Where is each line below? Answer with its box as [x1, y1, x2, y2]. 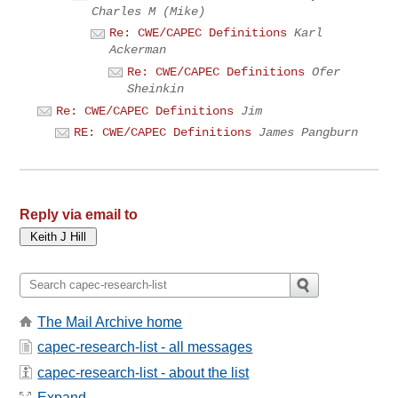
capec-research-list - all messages [37, 339, 253, 355]
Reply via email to [20, 206, 139, 222]
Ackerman [109, 43, 167, 58]
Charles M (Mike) [92, 4, 206, 19]
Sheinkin [127, 81, 185, 96]
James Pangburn [259, 125, 359, 140]
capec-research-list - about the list [37, 364, 250, 380]
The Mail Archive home [37, 314, 183, 330]
